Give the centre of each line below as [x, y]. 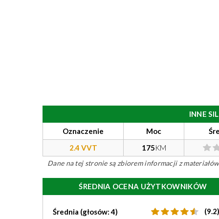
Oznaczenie [83, 131]
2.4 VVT [83, 148]
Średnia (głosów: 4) [85, 212]
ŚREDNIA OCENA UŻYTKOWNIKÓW [143, 186]
